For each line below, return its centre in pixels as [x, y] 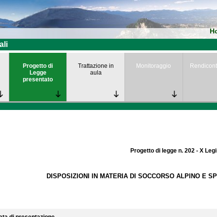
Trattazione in [96, 66]
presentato [38, 79]
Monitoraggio [154, 66]
